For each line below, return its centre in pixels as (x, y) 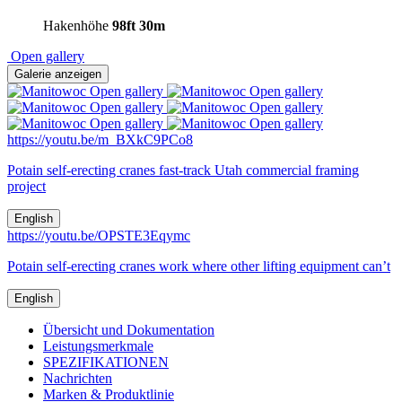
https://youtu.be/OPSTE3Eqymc (99, 236)
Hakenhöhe (78, 26)
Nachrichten (78, 379)
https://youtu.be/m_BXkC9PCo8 (100, 140)
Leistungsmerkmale (98, 346)
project (26, 187)
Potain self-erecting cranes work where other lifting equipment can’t (199, 267)
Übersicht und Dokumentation (129, 330)
